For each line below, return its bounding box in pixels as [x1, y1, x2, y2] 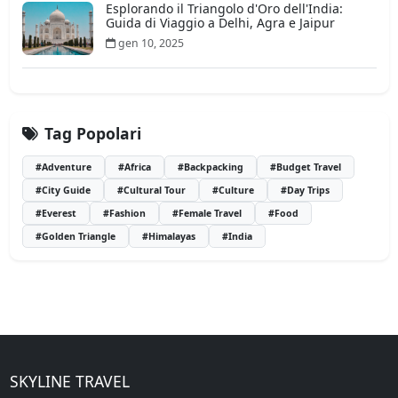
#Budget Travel [269, 160, 341, 173]
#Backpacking [177, 160, 243, 173]
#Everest [35, 206, 76, 219]
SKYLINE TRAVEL [9, 370, 130, 392]
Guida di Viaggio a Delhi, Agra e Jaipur [105, 13, 335, 31]
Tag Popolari [44, 122, 141, 144]
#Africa [117, 160, 151, 173]
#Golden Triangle [35, 229, 115, 243]
